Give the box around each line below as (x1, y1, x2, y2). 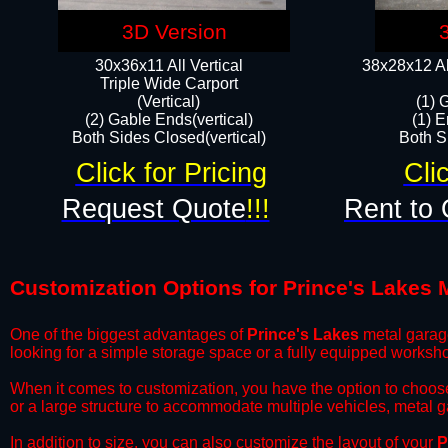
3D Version (121, 20, 227, 44)
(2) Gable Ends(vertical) (84, 111, 253, 128)
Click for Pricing (75, 158, 267, 188)
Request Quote (61, 194, 246, 224)
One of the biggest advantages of (10, 326, 247, 343)
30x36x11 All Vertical (94, 57, 243, 74)
